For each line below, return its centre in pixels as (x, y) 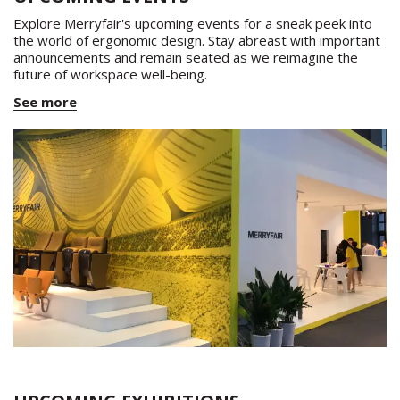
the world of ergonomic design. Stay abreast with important (197, 40)
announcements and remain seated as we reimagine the (186, 57)
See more (45, 101)
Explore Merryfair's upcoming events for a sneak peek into (193, 23)
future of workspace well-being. (110, 74)
